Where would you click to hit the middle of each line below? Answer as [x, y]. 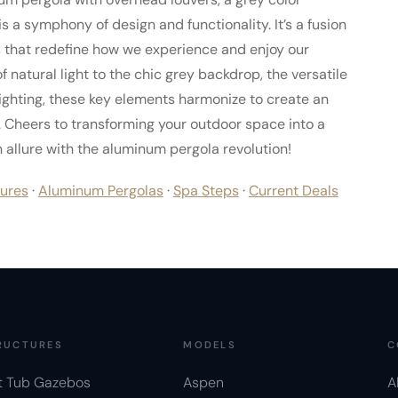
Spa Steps [206, 190]
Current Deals [293, 190]
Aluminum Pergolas [100, 190]
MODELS [210, 344]
